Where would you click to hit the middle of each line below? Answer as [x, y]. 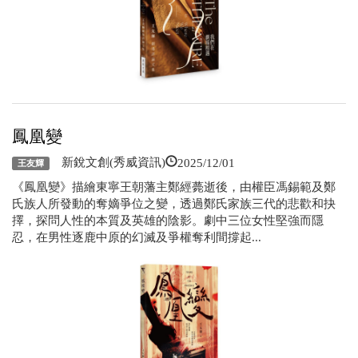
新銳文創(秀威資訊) [107, 162]
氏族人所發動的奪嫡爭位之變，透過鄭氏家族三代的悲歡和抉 [174, 204]
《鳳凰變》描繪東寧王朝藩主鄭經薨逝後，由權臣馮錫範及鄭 [174, 187]
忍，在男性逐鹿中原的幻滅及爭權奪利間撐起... [137, 237]
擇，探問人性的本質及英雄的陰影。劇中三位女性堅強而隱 [168, 221]
